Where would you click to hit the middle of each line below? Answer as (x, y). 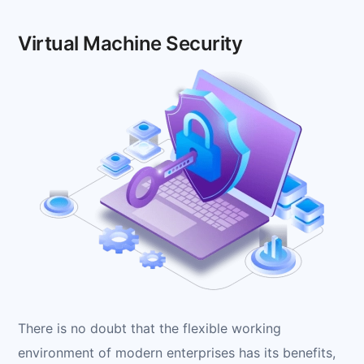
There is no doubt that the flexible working (149, 328)
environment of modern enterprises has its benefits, (177, 352)
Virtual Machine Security (130, 43)
